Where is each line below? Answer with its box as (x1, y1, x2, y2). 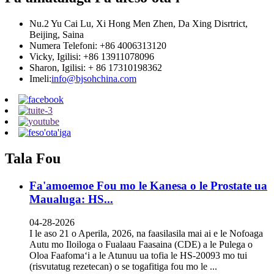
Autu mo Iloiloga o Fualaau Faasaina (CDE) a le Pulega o (29, 239, 253, 250)
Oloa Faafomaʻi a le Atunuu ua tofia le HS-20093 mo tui (29, 250, 247, 261)
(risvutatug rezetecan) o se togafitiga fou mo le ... (29, 261, 217, 272)
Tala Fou (5, 150, 61, 166)
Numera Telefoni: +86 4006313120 (29, 40, 166, 51)
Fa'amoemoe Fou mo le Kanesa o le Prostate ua (29, 179, 267, 192)
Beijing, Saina (29, 29, 84, 40)
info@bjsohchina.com (51, 73, 136, 84)
